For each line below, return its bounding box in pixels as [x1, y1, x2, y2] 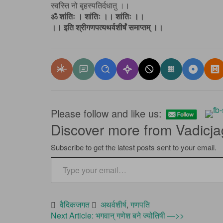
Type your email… [50, 151, 78, 163]
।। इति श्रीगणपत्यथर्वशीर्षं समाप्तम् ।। [51, 21, 163, 33]
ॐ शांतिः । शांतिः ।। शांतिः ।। [51, 10, 144, 22]
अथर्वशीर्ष [101, 199, 126, 211]
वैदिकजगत [60, 199, 90, 211]
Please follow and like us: [51, 106, 162, 120]
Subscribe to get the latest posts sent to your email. [51, 142, 217, 153]
